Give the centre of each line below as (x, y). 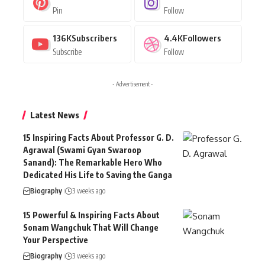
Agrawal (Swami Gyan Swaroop (82, 150)
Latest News (55, 115)
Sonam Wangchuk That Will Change (91, 228)
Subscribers (94, 38)
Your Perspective (56, 240)
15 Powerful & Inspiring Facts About (91, 215)
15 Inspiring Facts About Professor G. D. (98, 138)
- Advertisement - (132, 84)
